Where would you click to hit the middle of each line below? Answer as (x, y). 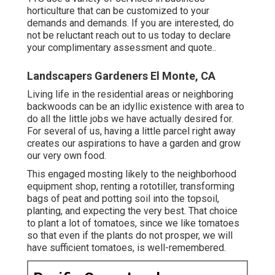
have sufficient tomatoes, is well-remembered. (126, 247)
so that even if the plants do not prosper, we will (130, 235)
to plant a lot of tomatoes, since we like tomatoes (133, 223)
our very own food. (67, 155)
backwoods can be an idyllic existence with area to (136, 106)
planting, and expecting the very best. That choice (132, 211)
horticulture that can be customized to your (118, 10)
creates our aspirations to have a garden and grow (134, 143)
